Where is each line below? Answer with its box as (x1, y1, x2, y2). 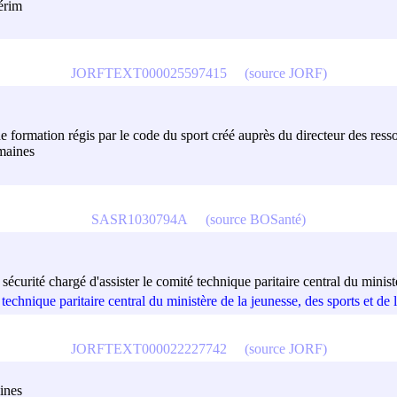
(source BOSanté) (206, 211, 306, 227)
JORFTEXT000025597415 (70, 65, 227, 81)
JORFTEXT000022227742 (70, 340, 227, 356)
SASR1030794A (91, 211, 188, 227)
